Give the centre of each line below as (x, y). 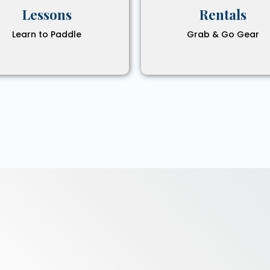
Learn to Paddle (47, 35)
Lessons (47, 15)
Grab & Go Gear (223, 35)
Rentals (223, 15)
